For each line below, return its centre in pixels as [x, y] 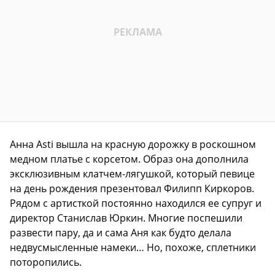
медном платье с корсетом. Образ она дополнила [129, 159]
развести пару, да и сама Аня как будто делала [121, 233]
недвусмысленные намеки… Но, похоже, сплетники [133, 248]
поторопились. [46, 262]
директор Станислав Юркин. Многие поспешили [126, 218]
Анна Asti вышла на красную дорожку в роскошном [133, 145]
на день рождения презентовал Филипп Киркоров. [132, 189]
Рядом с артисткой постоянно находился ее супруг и [136, 203]
